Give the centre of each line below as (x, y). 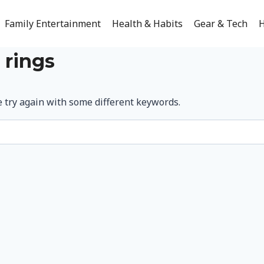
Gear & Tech (221, 23)
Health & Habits (147, 23)
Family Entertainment (52, 23)
